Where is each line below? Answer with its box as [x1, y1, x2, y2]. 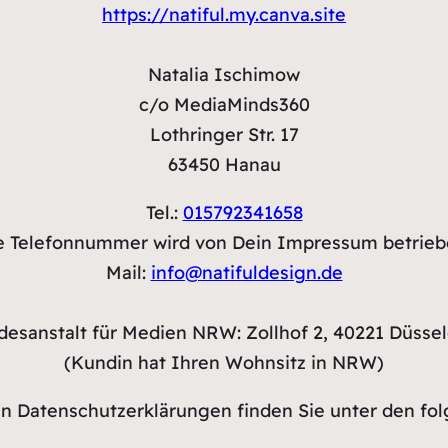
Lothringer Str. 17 [149, 123, 299, 146]
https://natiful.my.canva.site [102, 3, 346, 26]
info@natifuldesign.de [150, 261, 343, 284]
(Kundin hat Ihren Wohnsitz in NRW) [64, 351, 384, 374]
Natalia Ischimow [143, 63, 305, 86]
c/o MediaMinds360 [138, 93, 310, 116]
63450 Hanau [167, 153, 281, 176]
